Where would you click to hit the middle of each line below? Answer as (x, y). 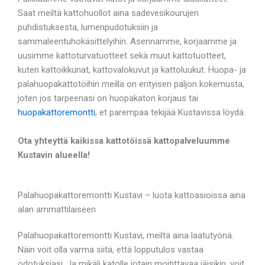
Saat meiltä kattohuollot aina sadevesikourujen (108, 13)
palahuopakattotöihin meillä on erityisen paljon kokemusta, (131, 84)
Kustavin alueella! (54, 155)
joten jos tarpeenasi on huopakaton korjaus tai (108, 98)
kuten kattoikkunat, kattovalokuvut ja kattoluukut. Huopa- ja (132, 70)
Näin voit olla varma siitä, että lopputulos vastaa (111, 249)
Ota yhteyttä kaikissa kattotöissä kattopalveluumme (124, 140)
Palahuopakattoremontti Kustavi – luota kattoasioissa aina (132, 195)
